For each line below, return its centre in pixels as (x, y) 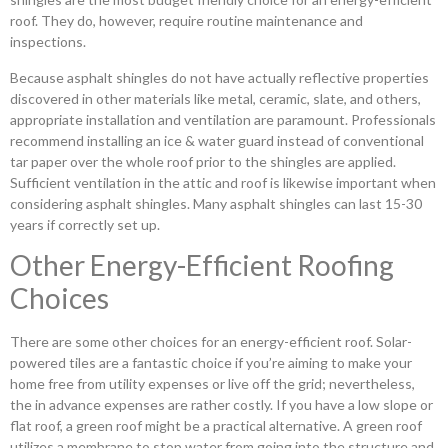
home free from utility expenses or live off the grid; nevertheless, (212, 383)
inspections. (48, 42)
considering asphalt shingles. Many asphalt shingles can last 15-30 (216, 203)
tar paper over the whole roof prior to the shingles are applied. (203, 161)
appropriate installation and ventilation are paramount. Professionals (223, 119)
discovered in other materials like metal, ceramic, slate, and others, (215, 98)
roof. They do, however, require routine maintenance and (186, 21)
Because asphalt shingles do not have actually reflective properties (219, 77)
